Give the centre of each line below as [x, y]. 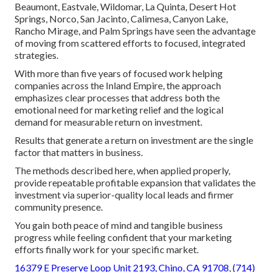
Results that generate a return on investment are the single [134, 140]
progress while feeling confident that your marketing [123, 237]
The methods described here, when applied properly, [122, 171]
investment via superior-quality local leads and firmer [124, 195]
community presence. [59, 207]
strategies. [36, 55]
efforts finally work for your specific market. [107, 250]
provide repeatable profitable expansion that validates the [135, 183]
